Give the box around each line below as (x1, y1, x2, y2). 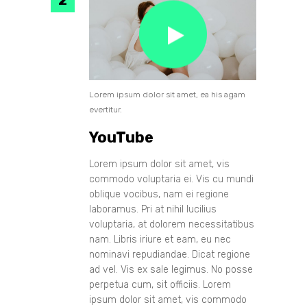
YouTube (89, 127, 153, 147)
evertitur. (89, 104, 122, 114)
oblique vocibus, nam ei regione (89, 188, 229, 200)
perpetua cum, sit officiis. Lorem (89, 278, 231, 291)
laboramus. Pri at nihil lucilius (89, 203, 217, 215)
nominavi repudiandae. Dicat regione (89, 248, 250, 260)
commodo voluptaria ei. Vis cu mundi (89, 173, 254, 185)
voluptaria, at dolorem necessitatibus (89, 218, 254, 230)
